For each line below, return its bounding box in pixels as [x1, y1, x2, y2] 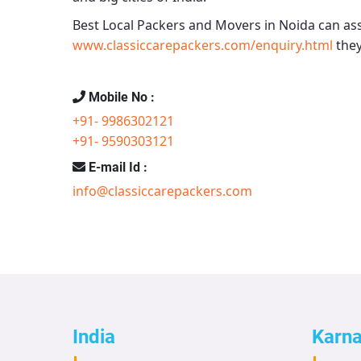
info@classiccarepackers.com [73, 182, 252, 200]
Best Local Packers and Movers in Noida [73, 16, 315, 34]
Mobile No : [85, 89, 155, 105]
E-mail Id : [85, 160, 147, 175]
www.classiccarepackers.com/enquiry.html [73, 36, 333, 54]
